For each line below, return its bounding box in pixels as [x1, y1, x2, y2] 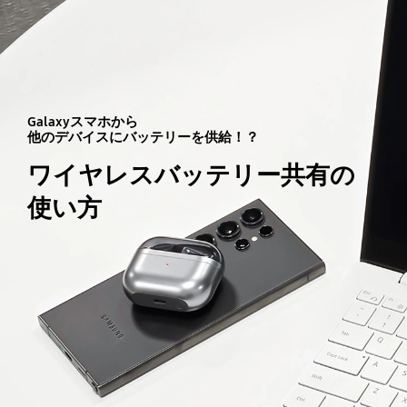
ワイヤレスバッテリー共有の [26, 158, 355, 191]
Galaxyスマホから [26, 113, 138, 130]
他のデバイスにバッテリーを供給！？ [26, 128, 259, 145]
